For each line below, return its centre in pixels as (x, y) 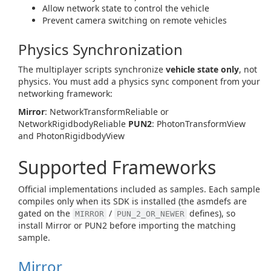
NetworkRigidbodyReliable (73, 124)
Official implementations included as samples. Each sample (139, 189)
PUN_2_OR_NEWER (151, 214)
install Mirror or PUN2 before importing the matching (127, 225)
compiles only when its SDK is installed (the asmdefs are (132, 201)
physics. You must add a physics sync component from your (139, 81)
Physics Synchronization (100, 49)
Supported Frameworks (117, 167)
